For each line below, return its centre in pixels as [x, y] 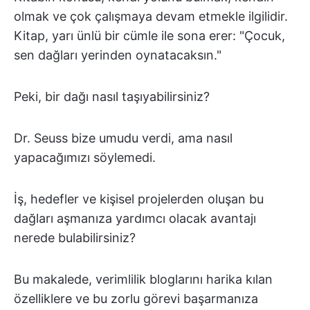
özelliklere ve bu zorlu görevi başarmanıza [136, 299]
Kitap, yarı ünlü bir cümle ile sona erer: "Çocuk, [149, 36]
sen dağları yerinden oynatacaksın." [118, 55]
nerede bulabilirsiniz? [75, 238]
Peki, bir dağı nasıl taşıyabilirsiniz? [112, 97]
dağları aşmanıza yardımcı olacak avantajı [135, 218]
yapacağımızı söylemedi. [85, 157]
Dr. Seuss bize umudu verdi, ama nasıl [123, 138]
